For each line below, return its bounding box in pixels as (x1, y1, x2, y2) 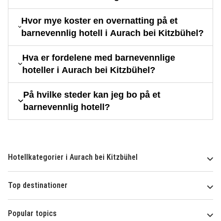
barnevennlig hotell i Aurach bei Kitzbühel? (21, 28, 204, 38)
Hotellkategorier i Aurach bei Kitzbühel (8, 152, 138, 162)
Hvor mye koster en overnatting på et (21, 15, 178, 26)
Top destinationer (8, 180, 68, 190)
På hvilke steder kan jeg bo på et (23, 89, 160, 100)
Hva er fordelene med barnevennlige (22, 52, 175, 63)
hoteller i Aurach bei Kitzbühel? (22, 65, 155, 75)
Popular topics (8, 208, 57, 218)
